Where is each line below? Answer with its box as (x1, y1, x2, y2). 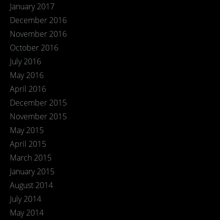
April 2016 (10, 83, 46, 94)
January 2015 (10, 166, 55, 177)
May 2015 (10, 125, 44, 136)
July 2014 (10, 193, 41, 204)
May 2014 (10, 207, 44, 218)
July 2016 (10, 56, 41, 67)
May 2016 (10, 70, 44, 81)
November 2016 (10, 28, 67, 39)
